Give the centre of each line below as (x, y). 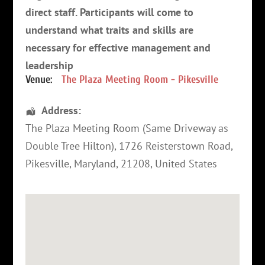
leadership (49, 65)
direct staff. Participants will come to (109, 12)
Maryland (95, 163)
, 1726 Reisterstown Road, (173, 146)
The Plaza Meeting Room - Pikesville (140, 79)
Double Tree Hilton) (70, 146)
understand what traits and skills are (109, 30)
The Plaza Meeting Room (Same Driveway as (127, 128)
